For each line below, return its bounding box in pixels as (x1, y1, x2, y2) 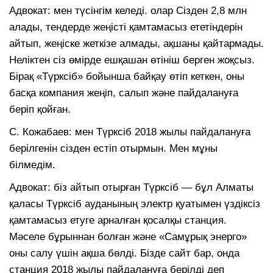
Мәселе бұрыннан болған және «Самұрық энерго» (9, 230, 247, 243)
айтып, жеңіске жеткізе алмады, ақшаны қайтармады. (9, 37, 264, 49)
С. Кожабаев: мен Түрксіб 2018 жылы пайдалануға (9, 126, 250, 138)
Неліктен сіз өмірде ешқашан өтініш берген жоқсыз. (9, 54, 255, 66)
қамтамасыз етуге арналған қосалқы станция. (9, 214, 227, 226)
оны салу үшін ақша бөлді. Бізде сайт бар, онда (9, 247, 239, 259)
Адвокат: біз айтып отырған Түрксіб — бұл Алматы (9, 181, 253, 193)
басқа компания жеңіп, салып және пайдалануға (9, 87, 238, 99)
